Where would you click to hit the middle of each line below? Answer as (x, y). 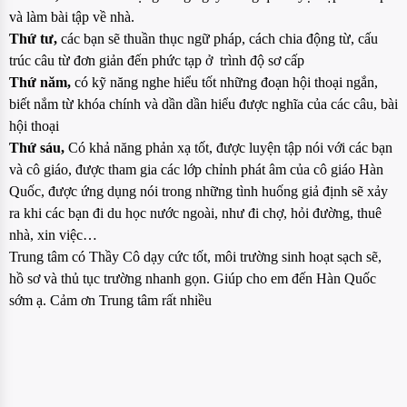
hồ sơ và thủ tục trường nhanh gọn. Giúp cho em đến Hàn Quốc (193, 279)
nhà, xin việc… (53, 235)
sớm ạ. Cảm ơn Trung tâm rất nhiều (110, 301)
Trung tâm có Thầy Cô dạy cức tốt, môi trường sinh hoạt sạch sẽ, (195, 257)
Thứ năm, (42, 83)
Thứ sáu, (37, 148)
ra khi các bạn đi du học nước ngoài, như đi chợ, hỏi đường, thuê (195, 213)
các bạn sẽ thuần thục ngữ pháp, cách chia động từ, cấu (219, 39)
